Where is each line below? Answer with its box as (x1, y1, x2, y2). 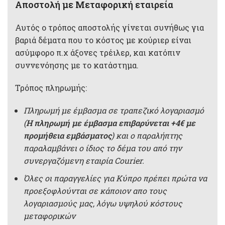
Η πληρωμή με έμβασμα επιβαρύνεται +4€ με (26, 118, 195, 128)
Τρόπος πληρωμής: (15, 82, 87, 93)
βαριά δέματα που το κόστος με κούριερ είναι (15, 35, 191, 45)
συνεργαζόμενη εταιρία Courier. (24, 155, 144, 166)
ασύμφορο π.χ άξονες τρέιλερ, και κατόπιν (15, 47, 180, 58)
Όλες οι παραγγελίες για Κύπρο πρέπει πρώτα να (24, 173, 207, 183)
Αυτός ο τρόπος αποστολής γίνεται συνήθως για (15, 22, 204, 33)
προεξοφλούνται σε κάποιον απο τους (24, 185, 167, 196)
